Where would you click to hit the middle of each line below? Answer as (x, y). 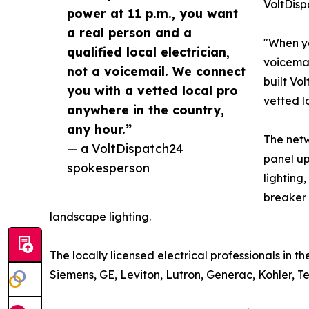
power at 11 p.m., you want (152, 13)
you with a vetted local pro (152, 91)
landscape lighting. (100, 217)
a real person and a (129, 33)
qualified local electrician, (148, 52)
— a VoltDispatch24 (125, 149)
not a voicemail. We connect (156, 71)
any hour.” (99, 129)
